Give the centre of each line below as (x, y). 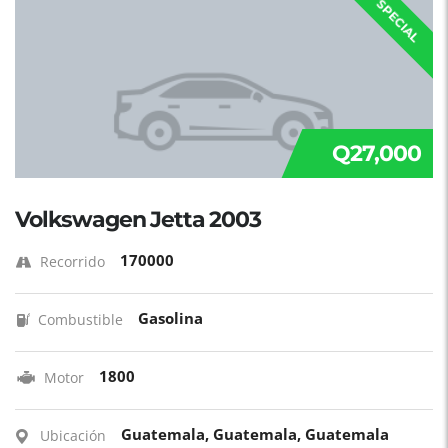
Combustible (80, 319)
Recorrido (72, 261)
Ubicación (73, 435)
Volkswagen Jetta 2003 (138, 219)
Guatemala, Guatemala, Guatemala (255, 434)
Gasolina (170, 318)
